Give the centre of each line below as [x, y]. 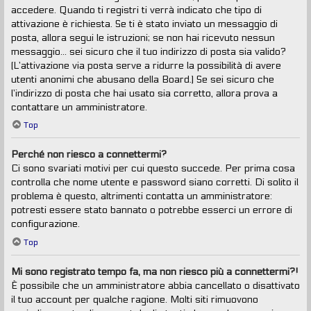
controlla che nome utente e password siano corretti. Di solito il [155, 183]
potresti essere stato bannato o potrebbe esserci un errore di [152, 210]
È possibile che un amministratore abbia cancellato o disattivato [155, 285]
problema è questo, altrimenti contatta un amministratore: [142, 196]
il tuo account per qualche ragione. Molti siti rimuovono [135, 299]
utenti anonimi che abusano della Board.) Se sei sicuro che [143, 79]
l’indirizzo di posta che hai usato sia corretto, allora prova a [144, 93]
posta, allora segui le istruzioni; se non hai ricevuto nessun [143, 37]
